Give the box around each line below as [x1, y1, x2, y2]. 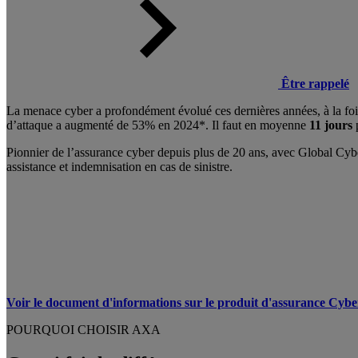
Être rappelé [281, 76, 349, 90]
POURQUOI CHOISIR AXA [6, 322, 161, 336]
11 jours [309, 117, 356, 132]
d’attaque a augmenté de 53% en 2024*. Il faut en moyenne [6, 117, 309, 132]
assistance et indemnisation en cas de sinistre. [6, 159, 233, 173]
